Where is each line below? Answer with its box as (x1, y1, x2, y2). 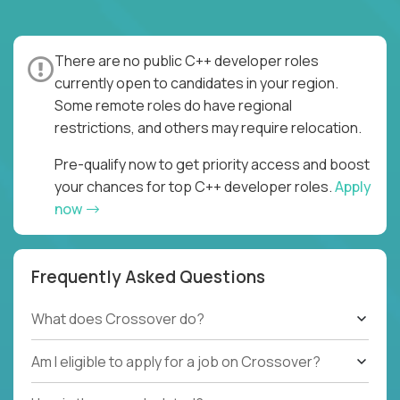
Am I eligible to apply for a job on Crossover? (31, 351, 321, 371)
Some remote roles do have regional (54, 95, 292, 115)
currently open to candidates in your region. (54, 72, 338, 93)
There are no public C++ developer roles (54, 50, 319, 71)
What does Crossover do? (31, 309, 204, 329)
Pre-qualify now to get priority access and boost (54, 154, 370, 174)
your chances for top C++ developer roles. (54, 176, 335, 196)
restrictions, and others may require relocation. (54, 117, 362, 137)
